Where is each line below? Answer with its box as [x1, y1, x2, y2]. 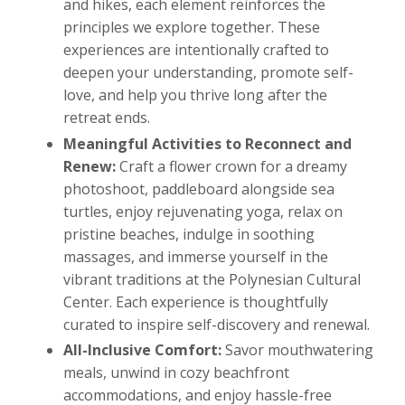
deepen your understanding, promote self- [63, 62, 353, 83]
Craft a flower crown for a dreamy [119, 155, 347, 176]
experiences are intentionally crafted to [63, 40, 329, 61]
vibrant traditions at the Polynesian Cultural [63, 268, 361, 289]
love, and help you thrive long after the [63, 85, 327, 106]
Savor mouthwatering [225, 339, 373, 360]
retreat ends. [63, 108, 150, 128]
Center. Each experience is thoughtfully [63, 291, 328, 312]
